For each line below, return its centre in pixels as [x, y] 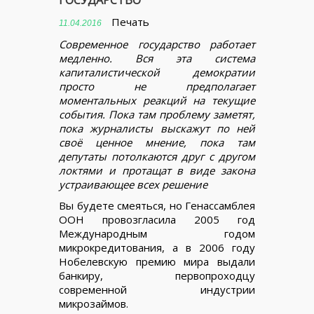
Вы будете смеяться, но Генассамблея [157, 205]
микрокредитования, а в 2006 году [157, 247]
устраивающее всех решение [133, 184]
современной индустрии [157, 289]
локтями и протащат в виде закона [157, 170]
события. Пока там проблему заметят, [157, 114]
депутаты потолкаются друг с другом [157, 156]
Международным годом [157, 233]
